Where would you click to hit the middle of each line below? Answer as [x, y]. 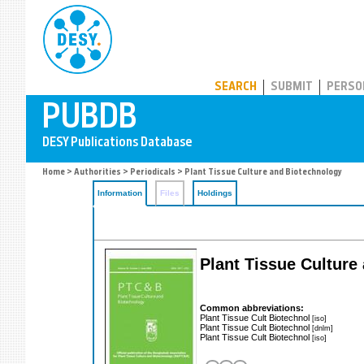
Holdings [215, 193]
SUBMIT [292, 87]
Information [120, 193]
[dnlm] [323, 327]
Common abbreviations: [252, 308]
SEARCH [236, 87]
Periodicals [153, 173]
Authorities [97, 173]
